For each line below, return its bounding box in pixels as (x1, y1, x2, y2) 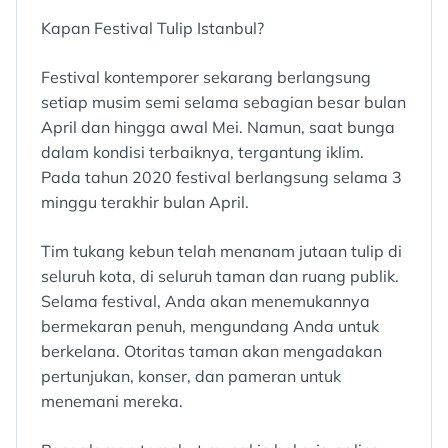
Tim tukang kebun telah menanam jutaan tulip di (41, 240, 402, 261)
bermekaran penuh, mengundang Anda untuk (41, 315, 379, 336)
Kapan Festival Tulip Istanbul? (41, 17, 264, 38)
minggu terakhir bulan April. (41, 191, 249, 212)
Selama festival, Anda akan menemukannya (41, 290, 370, 311)
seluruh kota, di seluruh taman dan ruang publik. (41, 265, 399, 286)
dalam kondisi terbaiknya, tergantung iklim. (41, 141, 364, 162)
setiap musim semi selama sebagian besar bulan (41, 91, 406, 112)
